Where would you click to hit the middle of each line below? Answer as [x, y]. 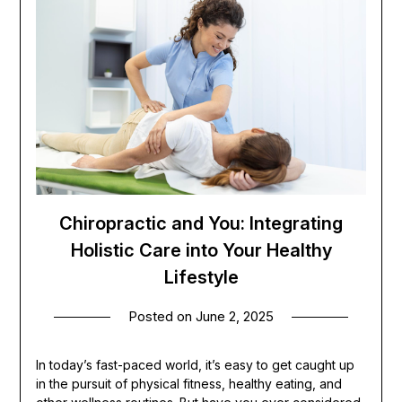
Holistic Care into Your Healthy [201, 250]
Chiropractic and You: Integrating [201, 223]
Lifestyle [201, 277]
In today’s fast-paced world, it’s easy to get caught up [195, 364]
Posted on [162, 316]
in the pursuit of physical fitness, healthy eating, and [188, 383]
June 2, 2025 [235, 316]
